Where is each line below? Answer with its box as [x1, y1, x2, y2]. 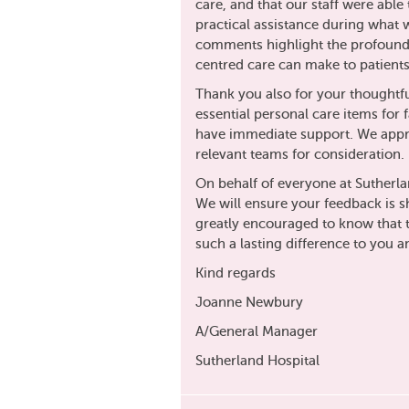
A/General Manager [195, 324, 318, 340]
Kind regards [195, 266, 276, 281]
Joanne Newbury [195, 295, 303, 310]
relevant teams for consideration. [195, 147, 404, 163]
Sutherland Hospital [195, 353, 320, 369]
